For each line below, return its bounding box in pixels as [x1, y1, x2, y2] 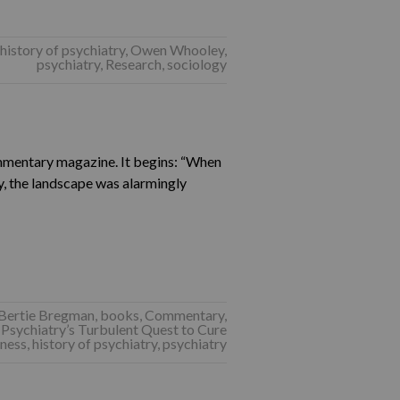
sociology [166, 55, 227, 72]
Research [104, 55, 162, 72]
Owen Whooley [129, 41, 224, 58]
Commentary [144, 306, 224, 323]
